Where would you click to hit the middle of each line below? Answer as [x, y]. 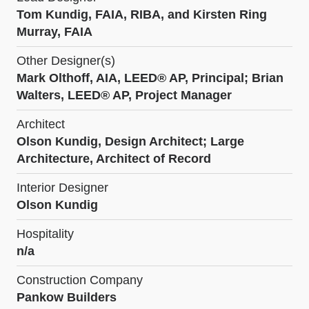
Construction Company [80, 280]
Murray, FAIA [54, 31]
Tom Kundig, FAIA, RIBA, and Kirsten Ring [142, 14]
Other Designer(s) [66, 60]
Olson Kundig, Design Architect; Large [130, 141]
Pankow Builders [67, 297]
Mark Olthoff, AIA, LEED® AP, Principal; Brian [150, 78]
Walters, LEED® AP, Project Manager [124, 95]
